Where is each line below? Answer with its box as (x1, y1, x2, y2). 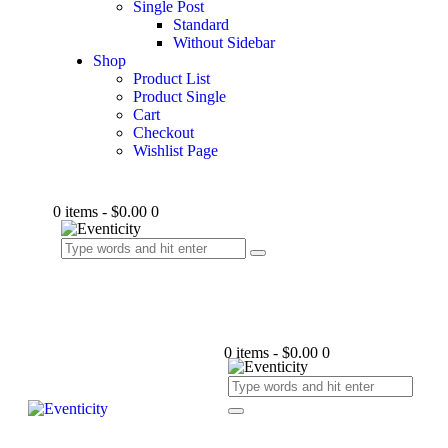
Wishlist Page (133, 142, 218, 159)
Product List (133, 70, 210, 87)
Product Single (133, 88, 226, 105)
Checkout (133, 124, 194, 141)
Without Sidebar (173, 34, 275, 51)
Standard (173, 16, 229, 33)
